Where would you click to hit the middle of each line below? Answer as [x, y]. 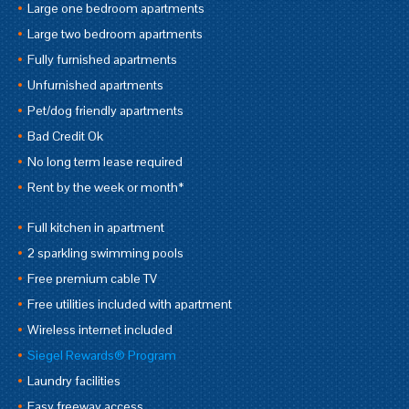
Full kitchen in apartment [96, 228]
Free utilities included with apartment [130, 304]
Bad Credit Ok [65, 136]
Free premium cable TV [92, 279]
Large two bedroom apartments [115, 34]
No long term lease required [105, 162]
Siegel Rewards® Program [102, 356]
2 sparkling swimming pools [105, 253]
